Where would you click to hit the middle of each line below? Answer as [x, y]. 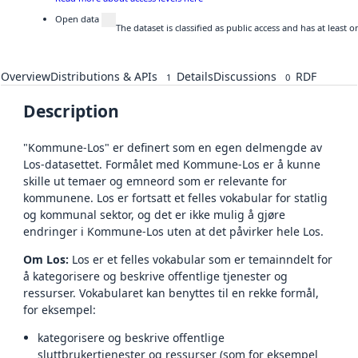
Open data [77, 19]
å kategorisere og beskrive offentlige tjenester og [155, 276]
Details [195, 76]
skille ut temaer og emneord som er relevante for [155, 181]
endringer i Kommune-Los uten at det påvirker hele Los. [173, 231]
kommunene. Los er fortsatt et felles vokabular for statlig [175, 197]
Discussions [245, 76]
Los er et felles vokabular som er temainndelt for [201, 259]
